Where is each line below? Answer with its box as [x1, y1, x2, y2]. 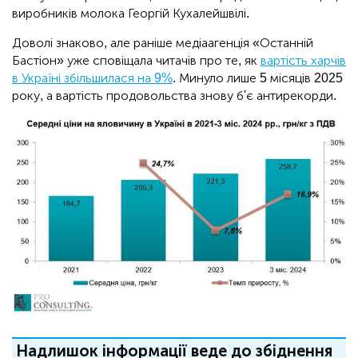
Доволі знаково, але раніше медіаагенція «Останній [12, 35, 313, 51]
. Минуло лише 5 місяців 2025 [173, 70, 343, 86]
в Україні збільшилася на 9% [12, 70, 173, 86]
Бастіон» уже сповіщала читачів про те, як [12, 53, 261, 69]
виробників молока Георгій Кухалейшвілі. [12, 6, 249, 22]
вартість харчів [261, 53, 346, 69]
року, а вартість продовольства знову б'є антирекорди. [12, 88, 336, 104]
